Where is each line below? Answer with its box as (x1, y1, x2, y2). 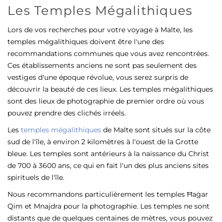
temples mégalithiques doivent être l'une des (7, 37, 164, 46)
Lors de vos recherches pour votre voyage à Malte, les (7, 25, 193, 34)
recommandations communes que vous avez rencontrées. (7, 49, 209, 58)
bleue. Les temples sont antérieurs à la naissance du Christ (7, 149, 209, 158)
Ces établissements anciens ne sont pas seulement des (7, 60, 197, 70)
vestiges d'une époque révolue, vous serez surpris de (7, 72, 188, 82)
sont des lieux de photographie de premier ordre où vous (7, 96, 204, 106)
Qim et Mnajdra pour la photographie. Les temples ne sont (7, 201, 210, 211)
